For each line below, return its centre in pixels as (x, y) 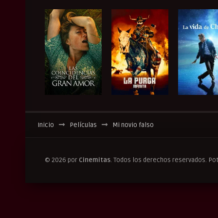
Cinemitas (95, 160)
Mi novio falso (133, 125)
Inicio (46, 125)
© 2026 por (62, 160)
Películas (83, 125)
